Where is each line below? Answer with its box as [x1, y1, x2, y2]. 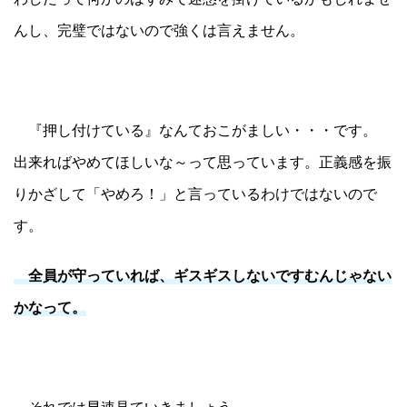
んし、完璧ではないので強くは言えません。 [14, 21, 304, 40]
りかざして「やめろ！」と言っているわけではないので [14, 184, 377, 203]
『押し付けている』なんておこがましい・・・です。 [14, 121, 377, 140]
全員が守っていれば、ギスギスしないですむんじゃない [14, 266, 392, 285]
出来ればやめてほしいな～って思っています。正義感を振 [14, 153, 392, 172]
